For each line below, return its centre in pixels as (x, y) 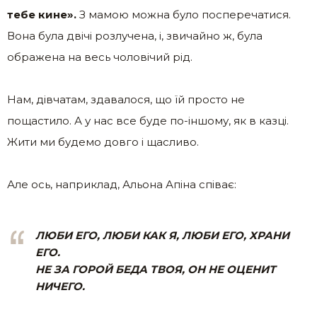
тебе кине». (42, 15)
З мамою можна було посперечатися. (184, 15)
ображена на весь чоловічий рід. (100, 57)
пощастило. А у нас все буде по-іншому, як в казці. (148, 121)
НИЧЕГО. (60, 287)
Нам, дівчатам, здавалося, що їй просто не (126, 100)
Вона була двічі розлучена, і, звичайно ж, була (135, 36)
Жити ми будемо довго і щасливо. (103, 142)
